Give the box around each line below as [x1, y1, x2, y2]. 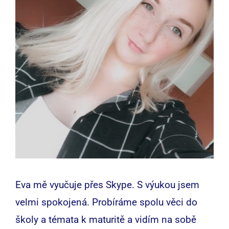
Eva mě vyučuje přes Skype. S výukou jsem [15, 178, 199, 191]
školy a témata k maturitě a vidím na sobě [15, 213, 196, 225]
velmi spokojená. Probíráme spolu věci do [15, 196, 197, 208]
